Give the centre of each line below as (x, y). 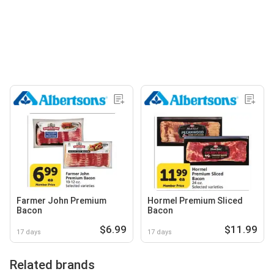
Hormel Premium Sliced (195, 200)
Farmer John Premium (61, 200)
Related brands (52, 265)
